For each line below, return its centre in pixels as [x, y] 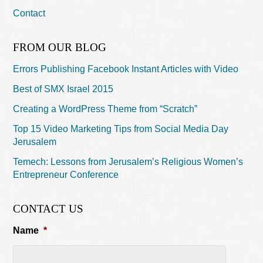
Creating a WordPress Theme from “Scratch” [105, 109]
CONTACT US [48, 209]
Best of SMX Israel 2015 [63, 89]
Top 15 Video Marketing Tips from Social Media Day [121, 129]
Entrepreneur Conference [66, 175]
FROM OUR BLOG [60, 48]
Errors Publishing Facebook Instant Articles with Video [126, 69]
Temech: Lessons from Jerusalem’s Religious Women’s [128, 162]
